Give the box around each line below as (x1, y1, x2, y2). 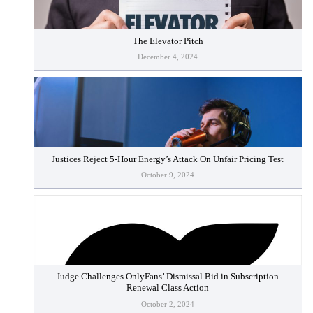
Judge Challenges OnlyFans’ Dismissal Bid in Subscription (57, 272, 279, 282)
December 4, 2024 (138, 52, 198, 61)
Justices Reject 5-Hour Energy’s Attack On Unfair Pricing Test (52, 154, 284, 164)
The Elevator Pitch (132, 36, 203, 46)
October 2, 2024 (141, 299, 194, 308)
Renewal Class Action (126, 283, 209, 293)
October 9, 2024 (141, 170, 194, 179)
